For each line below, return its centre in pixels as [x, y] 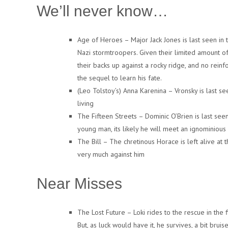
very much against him [111, 154]
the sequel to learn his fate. [120, 78]
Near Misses [79, 183]
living [85, 103]
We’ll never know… [102, 11]
